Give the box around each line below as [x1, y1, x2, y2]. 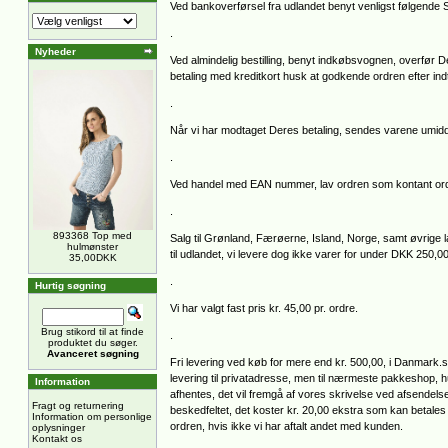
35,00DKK [68, 252, 117, 264]
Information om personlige [32, 411, 152, 422]
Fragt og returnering [32, 400, 124, 411]
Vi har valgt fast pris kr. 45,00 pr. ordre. [170, 302, 358, 314]
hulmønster [67, 241, 118, 253]
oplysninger [32, 422, 85, 433]
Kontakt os [32, 433, 82, 444]
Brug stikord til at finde [41, 326, 144, 337]
